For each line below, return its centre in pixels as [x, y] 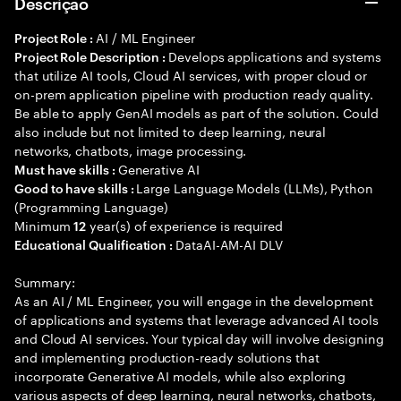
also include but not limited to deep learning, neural [171, 131]
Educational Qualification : [95, 244]
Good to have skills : [76, 188]
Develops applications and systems [275, 55]
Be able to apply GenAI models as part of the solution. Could [196, 112]
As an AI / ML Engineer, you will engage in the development [194, 300]
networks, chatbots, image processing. [131, 149]
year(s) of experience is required [184, 225]
